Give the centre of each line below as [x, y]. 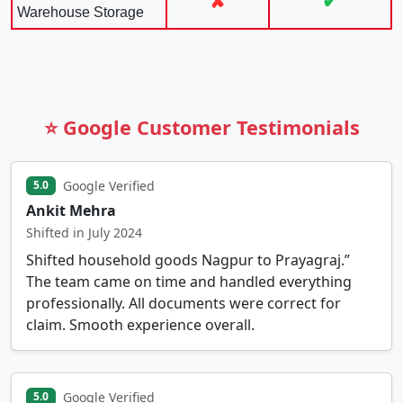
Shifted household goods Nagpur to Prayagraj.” [188, 260]
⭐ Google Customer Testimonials [201, 127]
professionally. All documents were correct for [184, 303]
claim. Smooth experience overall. [140, 324]
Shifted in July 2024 [84, 232]
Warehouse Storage [81, 12]
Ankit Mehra [71, 210]
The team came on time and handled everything [189, 281]
